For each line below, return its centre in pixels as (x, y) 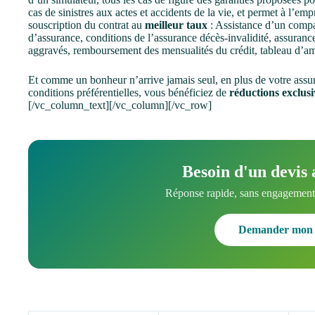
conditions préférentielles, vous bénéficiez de (129, 93)
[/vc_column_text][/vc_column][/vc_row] (120, 105)
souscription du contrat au (86, 25)
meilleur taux (176, 25)
